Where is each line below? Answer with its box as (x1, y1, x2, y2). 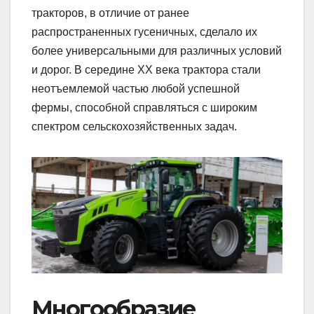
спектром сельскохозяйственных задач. (32, 121, 237, 133)
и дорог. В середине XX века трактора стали (32, 64, 261, 76)
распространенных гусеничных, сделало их (32, 26, 257, 39)
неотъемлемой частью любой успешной (32, 83, 240, 95)
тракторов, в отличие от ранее (32, 7, 189, 20)
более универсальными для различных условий (32, 45, 282, 57)
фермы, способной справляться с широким (32, 102, 257, 114)
